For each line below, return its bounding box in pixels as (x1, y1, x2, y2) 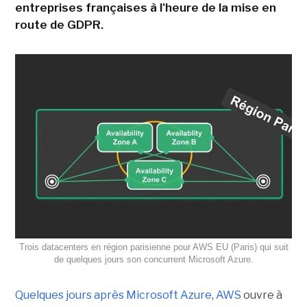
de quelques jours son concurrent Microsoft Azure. (53, 254, 254, 265)
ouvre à (241, 288, 282, 302)
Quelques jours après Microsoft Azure (14, 288, 212, 302)
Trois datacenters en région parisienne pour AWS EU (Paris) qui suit (19, 242, 288, 253)
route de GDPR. (14, 18, 103, 32)
